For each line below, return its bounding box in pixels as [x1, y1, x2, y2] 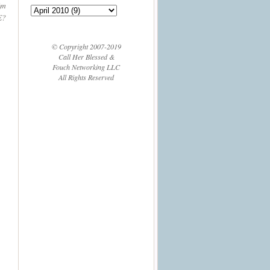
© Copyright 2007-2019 [51, 42, 121, 51]
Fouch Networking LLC [52, 62, 120, 72]
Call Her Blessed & [58, 52, 115, 61]
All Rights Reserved [58, 72, 114, 82]
